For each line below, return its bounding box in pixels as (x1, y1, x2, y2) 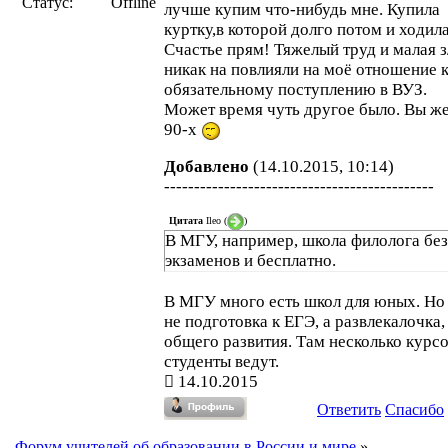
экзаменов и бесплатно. (165, 251, 336, 271)
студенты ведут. (164, 352, 279, 372)
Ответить (317, 401, 381, 418)
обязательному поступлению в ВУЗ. (164, 80, 427, 99)
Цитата (169, 214, 203, 226)
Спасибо (385, 401, 444, 418)
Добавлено (164, 157, 249, 177)
